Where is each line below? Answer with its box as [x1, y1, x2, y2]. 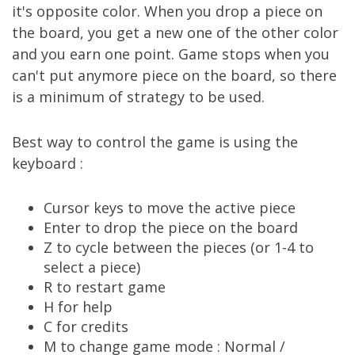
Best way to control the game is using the [12, 132, 298, 151]
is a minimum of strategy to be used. [12, 87, 265, 106]
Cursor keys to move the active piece [44, 198, 296, 217]
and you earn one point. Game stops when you [12, 44, 330, 63]
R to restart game [44, 277, 166, 296]
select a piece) [44, 258, 140, 277]
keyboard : [12, 154, 83, 173]
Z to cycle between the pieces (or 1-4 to [44, 238, 314, 257]
